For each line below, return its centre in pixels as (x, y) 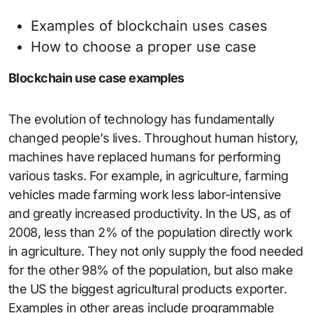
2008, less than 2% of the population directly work (150, 233)
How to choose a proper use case (144, 47)
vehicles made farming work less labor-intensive (145, 195)
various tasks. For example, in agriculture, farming (148, 176)
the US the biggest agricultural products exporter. (147, 289)
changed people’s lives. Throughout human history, (153, 138)
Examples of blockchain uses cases (149, 26)
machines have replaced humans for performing (145, 157)
